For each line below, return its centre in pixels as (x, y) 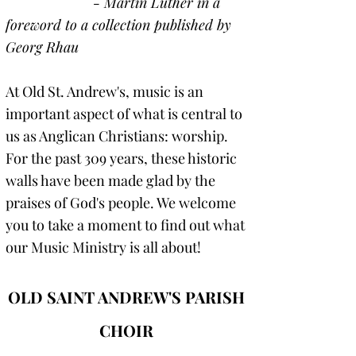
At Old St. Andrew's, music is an (104, 91)
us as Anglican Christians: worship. (117, 136)
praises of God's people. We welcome (121, 203)
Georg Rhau (42, 47)
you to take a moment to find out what (125, 225)
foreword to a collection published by (118, 25)
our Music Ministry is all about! (103, 247)
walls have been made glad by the (110, 180)
